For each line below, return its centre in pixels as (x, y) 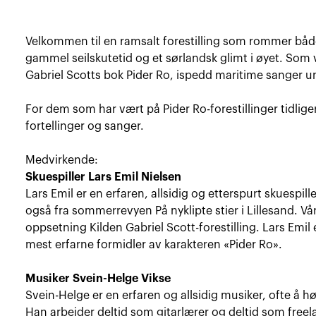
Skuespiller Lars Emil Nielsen (104, 177)
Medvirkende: (62, 160)
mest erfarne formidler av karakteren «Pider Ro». (154, 244)
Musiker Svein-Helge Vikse (98, 278)
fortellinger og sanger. (85, 126)
